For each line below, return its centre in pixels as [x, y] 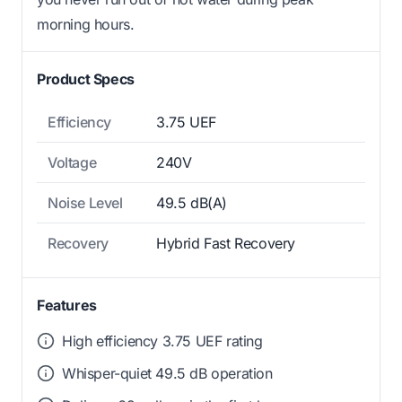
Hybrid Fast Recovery [226, 244]
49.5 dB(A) [192, 203]
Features [67, 306]
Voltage [72, 163]
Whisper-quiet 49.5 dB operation [167, 374]
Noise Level [85, 203]
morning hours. [86, 25]
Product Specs [86, 79]
